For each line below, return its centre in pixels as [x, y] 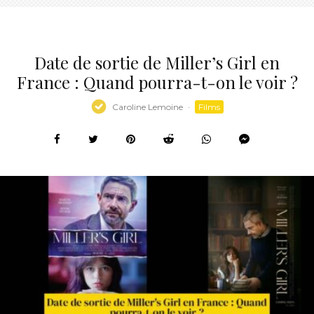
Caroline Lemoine [147, 107]
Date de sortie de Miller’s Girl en [157, 63]
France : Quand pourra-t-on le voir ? [157, 82]
